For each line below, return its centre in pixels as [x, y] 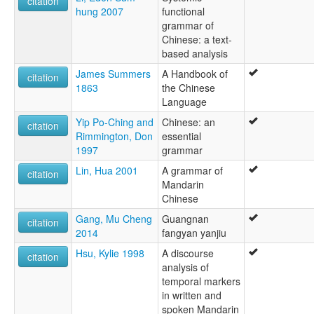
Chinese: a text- [197, 39]
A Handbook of [195, 73]
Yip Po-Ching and [115, 122]
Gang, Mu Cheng [114, 218]
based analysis [195, 53]
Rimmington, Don [114, 136]
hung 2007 [100, 11]
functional [183, 11]
